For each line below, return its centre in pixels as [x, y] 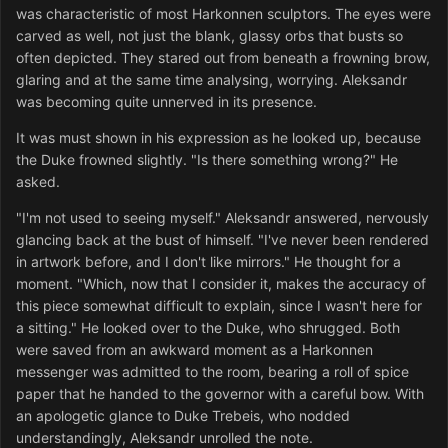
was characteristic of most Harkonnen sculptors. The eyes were [223, 14]
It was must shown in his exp [109, 138]
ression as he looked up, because [312, 138]
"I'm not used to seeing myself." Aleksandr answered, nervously [222, 218]
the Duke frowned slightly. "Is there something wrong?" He [207, 160]
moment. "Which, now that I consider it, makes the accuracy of [221, 284]
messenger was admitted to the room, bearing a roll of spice [212, 372]
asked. [38, 182]
